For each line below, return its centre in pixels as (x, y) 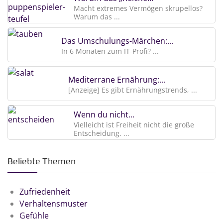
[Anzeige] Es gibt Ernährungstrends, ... (133, 90)
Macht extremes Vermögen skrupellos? (138, 8)
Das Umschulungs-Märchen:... (117, 41)
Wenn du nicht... (104, 114)
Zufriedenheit (45, 192)
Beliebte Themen (42, 161)
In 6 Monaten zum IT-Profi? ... (110, 51)
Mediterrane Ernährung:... (117, 80)
